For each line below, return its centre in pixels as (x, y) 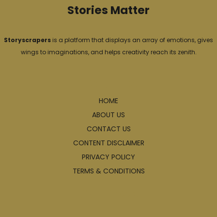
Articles (109, 193)
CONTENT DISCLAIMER (108, 143)
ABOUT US (108, 115)
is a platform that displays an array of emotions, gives (132, 40)
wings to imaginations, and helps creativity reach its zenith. (108, 52)
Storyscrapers (27, 40)
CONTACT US (108, 129)
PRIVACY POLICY (108, 157)
